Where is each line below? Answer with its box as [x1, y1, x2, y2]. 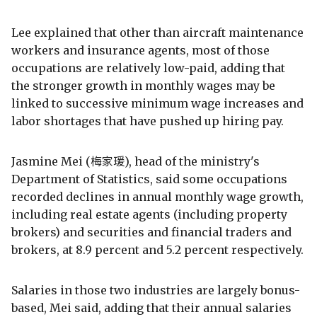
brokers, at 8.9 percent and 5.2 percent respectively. [11, 242, 304, 257]
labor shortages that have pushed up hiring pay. [11, 113, 284, 128]
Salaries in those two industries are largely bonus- [11, 282, 300, 297]
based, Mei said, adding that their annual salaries [11, 300, 292, 315]
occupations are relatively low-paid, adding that [11, 60, 285, 75]
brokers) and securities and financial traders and [11, 224, 292, 239]
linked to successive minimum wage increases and [11, 96, 304, 110]
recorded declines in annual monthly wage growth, [11, 189, 304, 204]
